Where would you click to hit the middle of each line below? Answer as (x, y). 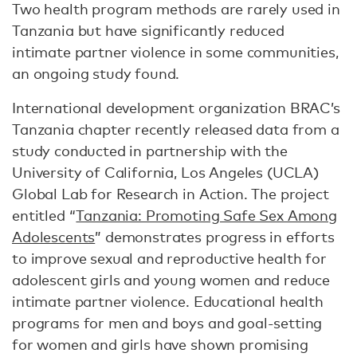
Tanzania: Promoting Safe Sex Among (206, 215)
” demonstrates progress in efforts (215, 237)
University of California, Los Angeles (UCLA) (165, 172)
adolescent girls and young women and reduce (171, 280)
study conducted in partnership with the (150, 151)
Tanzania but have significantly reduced (148, 30)
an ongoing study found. (98, 73)
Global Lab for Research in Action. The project (171, 194)
